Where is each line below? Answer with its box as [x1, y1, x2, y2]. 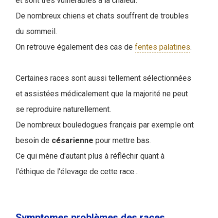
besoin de [16, 135, 52, 145]
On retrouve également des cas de [16, 42, 135, 52]
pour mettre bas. [93, 135, 153, 145]
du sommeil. [16, 26, 57, 36]
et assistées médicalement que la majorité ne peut [16, 89, 188, 98]
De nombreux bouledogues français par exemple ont [16, 120, 194, 129]
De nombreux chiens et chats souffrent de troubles [16, 11, 189, 20]
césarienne [52, 135, 93, 145]
